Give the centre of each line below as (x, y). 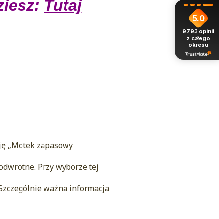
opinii (207, 32)
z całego (198, 38)
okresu (198, 45)
